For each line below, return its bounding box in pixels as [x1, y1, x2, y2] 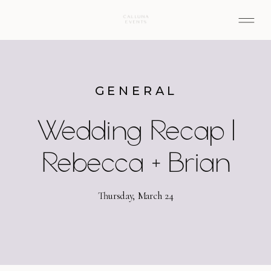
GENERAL [95, 83, 178, 99]
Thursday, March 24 [97, 189, 174, 202]
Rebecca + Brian [41, 146, 230, 178]
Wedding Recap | [37, 113, 235, 146]
